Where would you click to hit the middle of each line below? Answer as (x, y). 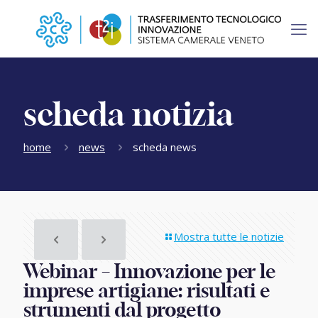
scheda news (165, 147)
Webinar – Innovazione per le (149, 272)
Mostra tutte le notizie (229, 236)
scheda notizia (128, 116)
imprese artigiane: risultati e (147, 291)
